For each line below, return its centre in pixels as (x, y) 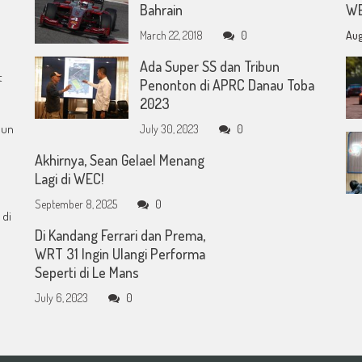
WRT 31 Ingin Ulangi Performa (120, 253)
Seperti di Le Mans (87, 272)
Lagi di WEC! (69, 178)
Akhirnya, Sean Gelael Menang (120, 160)
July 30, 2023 (170, 128)
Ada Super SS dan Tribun (210, 66)
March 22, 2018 (172, 35)
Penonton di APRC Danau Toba (227, 84)
